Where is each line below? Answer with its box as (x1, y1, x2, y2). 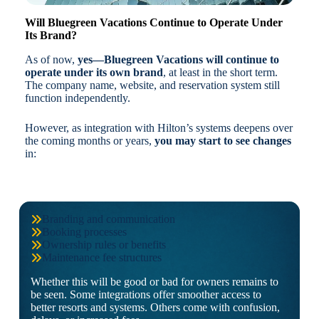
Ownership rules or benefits (41, 239, 166, 251)
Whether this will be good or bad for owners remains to (30, 276, 278, 288)
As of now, (24, 53, 78, 66)
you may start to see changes (154, 135, 291, 147)
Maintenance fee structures (41, 251, 162, 264)
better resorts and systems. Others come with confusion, (30, 301, 280, 314)
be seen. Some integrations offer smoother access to (30, 288, 261, 301)
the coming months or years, (24, 135, 155, 147)
